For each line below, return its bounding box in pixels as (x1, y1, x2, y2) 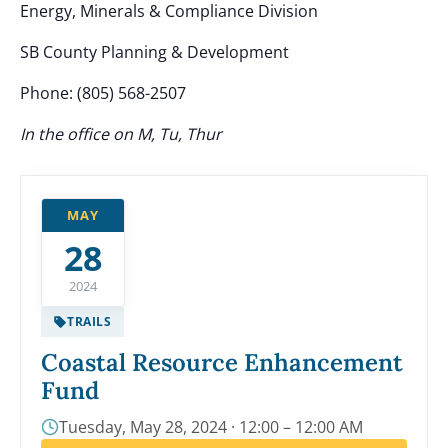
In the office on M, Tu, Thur (20, 122, 222, 145)
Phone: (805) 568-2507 (20, 81, 186, 104)
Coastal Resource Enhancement (41, 346, 403, 378)
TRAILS (67, 312, 112, 330)
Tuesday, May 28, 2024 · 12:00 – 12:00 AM (59, 415, 363, 438)
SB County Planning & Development (20, 40, 289, 63)
